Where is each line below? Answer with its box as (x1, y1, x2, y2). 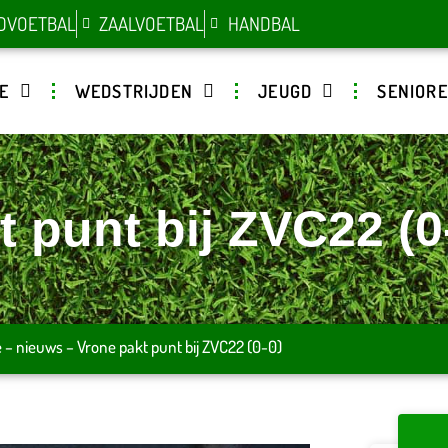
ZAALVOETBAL (99, 11, 205, 36)
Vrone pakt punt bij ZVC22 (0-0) (76, 336, 282, 357)
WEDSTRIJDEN (74, 80, 194, 102)
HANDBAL (227, 11, 300, 36)
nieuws (15, 336, 63, 357)
